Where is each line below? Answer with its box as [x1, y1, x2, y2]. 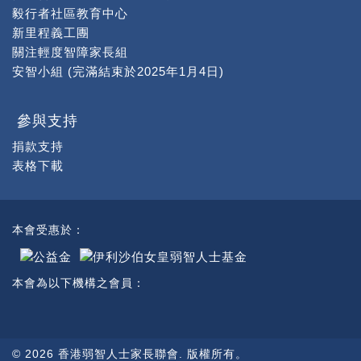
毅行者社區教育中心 [12, 6, 128, 20]
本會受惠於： [12, 223, 85, 236]
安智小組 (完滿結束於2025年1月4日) [12, 64, 224, 78]
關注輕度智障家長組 [12, 45, 128, 59]
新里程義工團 [12, 26, 89, 39]
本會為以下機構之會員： [12, 276, 145, 289]
